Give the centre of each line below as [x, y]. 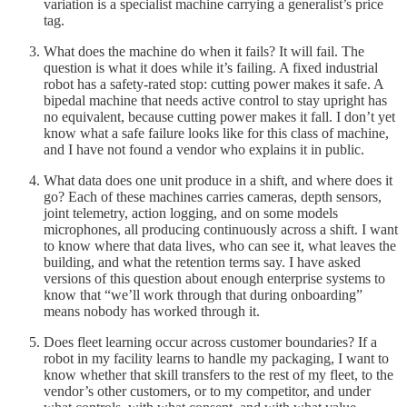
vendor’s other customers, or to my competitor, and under [207, 392]
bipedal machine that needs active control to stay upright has [215, 101]
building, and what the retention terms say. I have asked [202, 263]
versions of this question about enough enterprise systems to [214, 279]
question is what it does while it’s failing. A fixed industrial [211, 68]
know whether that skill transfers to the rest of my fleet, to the [218, 375]
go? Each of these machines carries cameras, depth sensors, [213, 197]
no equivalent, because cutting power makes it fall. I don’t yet [219, 117]
